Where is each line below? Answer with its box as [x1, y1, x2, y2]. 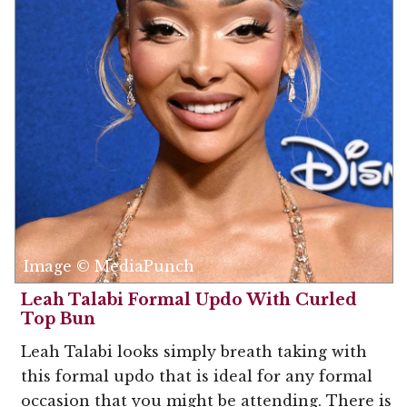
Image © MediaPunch [24, 257, 194, 276]
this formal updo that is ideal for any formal [21, 367, 372, 386]
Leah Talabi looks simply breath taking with [21, 342, 367, 362]
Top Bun [21, 309, 95, 330]
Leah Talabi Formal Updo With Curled [21, 290, 357, 311]
